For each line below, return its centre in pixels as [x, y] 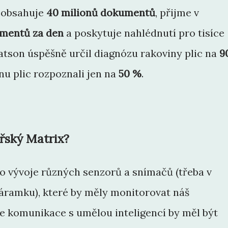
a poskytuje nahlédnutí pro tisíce [144, 33]
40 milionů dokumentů [101, 13]
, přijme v [177, 13]
